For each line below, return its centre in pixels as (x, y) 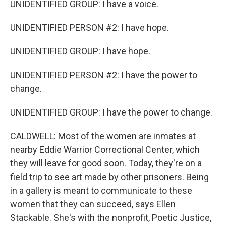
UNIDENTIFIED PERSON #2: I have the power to (104, 75)
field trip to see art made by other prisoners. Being (109, 177)
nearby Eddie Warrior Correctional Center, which (105, 150)
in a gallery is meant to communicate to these (101, 190)
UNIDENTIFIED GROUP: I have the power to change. (111, 112)
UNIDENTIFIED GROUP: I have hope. (80, 51)
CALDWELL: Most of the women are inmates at (103, 136)
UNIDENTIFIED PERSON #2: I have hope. (90, 27)
